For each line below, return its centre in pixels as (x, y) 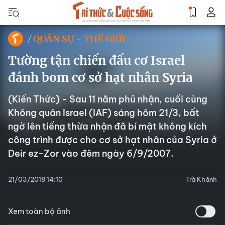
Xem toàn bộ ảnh (39, 211)
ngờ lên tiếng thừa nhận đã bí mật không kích (107, 126)
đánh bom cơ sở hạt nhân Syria (100, 78)
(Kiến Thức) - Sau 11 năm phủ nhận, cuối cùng (108, 99)
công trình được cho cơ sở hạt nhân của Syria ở (113, 140)
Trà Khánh (201, 179)
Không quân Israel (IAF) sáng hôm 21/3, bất (104, 113)
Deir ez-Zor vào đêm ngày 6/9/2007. (91, 153)
